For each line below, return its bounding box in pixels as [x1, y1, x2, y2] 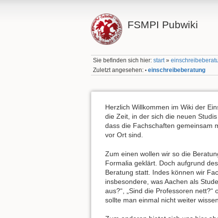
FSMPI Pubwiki [127, 19, 198, 30]
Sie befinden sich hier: [93, 57, 154, 64]
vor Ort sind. [105, 131, 143, 139]
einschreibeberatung [148, 66, 206, 73]
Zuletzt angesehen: [93, 66, 144, 73]
